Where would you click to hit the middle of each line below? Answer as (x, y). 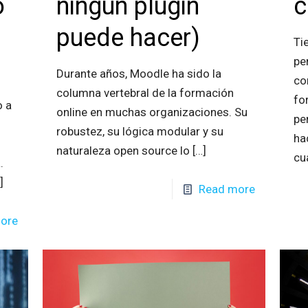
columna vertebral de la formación (145, 93)
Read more (227, 189)
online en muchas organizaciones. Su (152, 112)
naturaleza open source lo (123, 151)
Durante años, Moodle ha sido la (139, 74)
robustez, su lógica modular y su (140, 132)
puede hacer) (128, 38)
